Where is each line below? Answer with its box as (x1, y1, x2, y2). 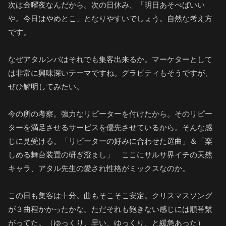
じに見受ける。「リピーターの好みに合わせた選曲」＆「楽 (8, 137, 212, 146)
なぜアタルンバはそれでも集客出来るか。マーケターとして (8, 55, 212, 64)
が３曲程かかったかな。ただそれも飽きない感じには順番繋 (8, 205, 212, 214)
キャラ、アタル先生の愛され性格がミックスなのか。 (8, 164, 190, 173)
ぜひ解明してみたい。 (8, 82, 84, 91)
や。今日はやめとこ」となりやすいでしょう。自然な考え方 (8, 14, 212, 23)
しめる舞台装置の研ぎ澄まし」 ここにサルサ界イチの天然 (8, 150, 212, 159)
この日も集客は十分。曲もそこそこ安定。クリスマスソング (8, 191, 212, 200)
